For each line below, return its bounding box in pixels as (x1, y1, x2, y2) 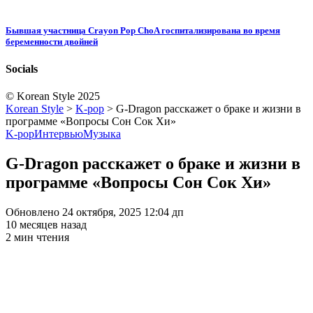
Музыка (83, 128, 121, 140)
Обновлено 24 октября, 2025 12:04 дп (6, 205, 184, 218)
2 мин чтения (6, 231, 69, 243)
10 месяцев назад (6, 218, 87, 231)
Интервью (34, 128, 83, 140)
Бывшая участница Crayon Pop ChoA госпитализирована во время (6, 24, 280, 36)
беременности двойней (6, 36, 98, 47)
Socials (6, 62, 38, 75)
